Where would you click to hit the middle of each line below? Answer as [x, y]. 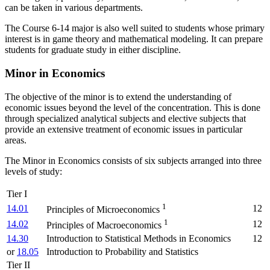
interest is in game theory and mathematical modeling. [107, 39]
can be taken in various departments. [74, 8]
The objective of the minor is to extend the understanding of [118, 96]
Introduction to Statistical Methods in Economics [139, 238]
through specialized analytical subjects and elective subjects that [125, 118]
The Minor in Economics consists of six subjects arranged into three [133, 160]
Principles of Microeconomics [104, 210]
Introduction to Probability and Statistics [122, 251]
